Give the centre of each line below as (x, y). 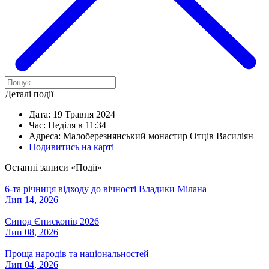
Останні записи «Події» (53, 167)
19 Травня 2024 (83, 114)
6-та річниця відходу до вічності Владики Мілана (106, 189)
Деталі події (29, 94)
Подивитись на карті (71, 147)
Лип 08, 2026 (32, 232)
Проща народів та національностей (77, 253)
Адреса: (45, 136)
